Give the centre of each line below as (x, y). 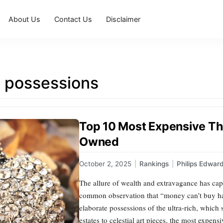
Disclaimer (123, 19)
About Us (25, 19)
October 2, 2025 (105, 164)
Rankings (154, 164)
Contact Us (73, 19)
